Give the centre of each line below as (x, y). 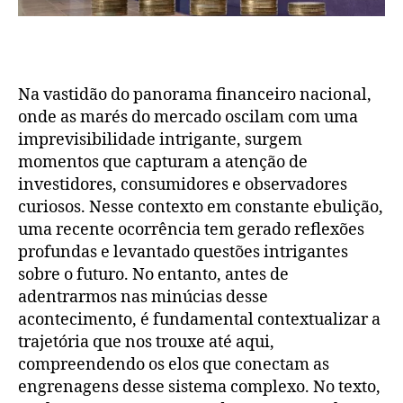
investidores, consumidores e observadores (183, 185)
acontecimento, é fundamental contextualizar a (199, 320)
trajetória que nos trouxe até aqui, (146, 343)
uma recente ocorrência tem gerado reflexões (191, 230)
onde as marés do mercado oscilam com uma (188, 118)
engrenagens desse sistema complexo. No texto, (199, 388)
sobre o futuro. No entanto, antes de (153, 275)
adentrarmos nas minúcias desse (143, 298)
